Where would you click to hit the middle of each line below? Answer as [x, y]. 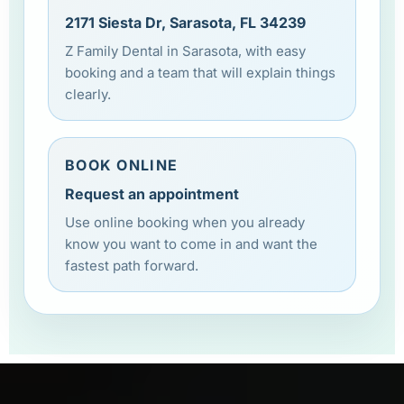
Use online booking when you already [185, 222]
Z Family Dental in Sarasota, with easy [185, 50]
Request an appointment [152, 193]
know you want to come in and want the [191, 243]
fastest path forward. [132, 265]
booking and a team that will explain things [200, 72]
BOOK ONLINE [122, 165]
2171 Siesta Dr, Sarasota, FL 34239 [185, 22]
